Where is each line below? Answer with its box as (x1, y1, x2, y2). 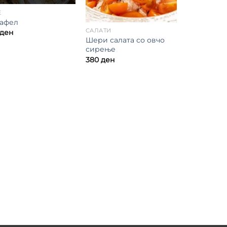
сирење (85, 45, 116, 54)
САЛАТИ (85, 27, 112, 34)
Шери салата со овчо (85, 35, 165, 45)
